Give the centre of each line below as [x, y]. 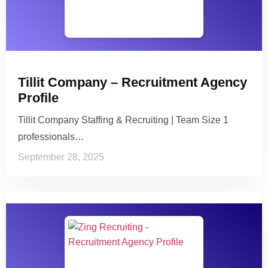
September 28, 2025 [61, 157]
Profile [38, 98]
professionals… [51, 136]
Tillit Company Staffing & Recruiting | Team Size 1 [123, 120]
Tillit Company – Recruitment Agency [133, 82]
